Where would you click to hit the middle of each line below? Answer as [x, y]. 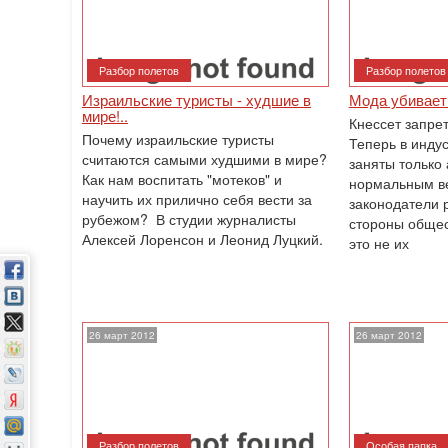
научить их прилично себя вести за [197, 199]
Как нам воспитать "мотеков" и [182, 179]
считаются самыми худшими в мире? [204, 159]
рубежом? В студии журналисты [189, 219]
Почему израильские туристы [178, 139]
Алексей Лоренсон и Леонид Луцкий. [204, 239]
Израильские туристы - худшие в [196, 99]
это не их [378, 243]
